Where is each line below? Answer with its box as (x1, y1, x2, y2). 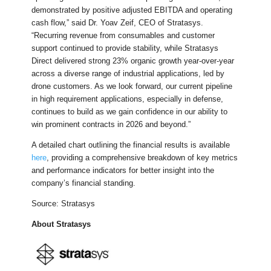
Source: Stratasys (31, 198, 96, 208)
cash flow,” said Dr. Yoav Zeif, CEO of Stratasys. (31, 18, 204, 27)
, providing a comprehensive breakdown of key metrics (47, 152, 238, 162)
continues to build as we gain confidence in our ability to (31, 106, 228, 116)
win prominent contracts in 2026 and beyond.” (31, 119, 191, 129)
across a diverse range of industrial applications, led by (31, 68, 225, 78)
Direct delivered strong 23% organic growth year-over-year (31, 56, 235, 65)
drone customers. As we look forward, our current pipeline (31, 81, 233, 91)
